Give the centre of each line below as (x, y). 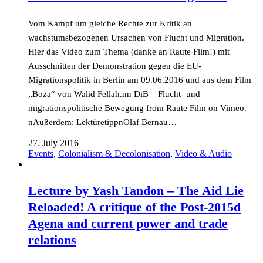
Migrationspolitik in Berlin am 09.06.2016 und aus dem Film (140, 80)
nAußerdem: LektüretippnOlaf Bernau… (102, 122)
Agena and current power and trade (128, 223)
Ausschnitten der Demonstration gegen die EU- (115, 66)
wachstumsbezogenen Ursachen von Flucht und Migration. (136, 38)
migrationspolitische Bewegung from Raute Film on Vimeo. (137, 108)
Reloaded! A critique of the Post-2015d (134, 207)
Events (41, 154)
